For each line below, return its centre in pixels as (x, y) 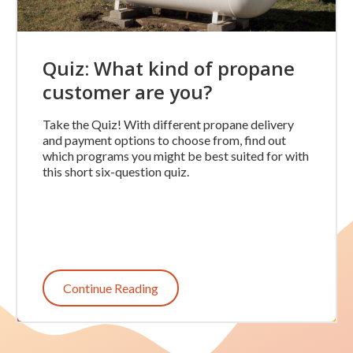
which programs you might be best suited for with (176, 155)
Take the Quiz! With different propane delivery (168, 124)
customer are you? (127, 91)
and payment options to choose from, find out (164, 139)
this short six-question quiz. (116, 171)
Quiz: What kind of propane (169, 68)
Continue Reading (111, 288)
